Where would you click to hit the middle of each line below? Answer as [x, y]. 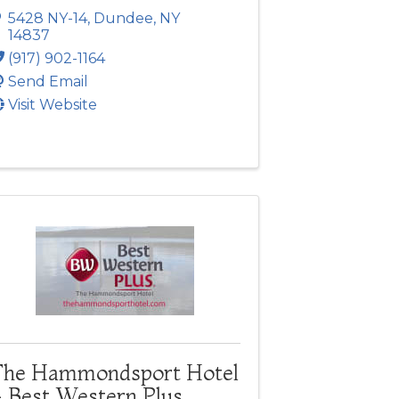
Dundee [123, 19]
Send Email [48, 82]
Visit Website [52, 105]
